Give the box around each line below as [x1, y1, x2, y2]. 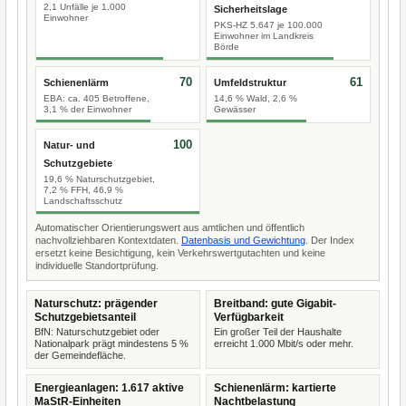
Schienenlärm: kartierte [214, 382, 336, 394]
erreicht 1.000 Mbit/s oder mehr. [214, 338, 353, 349]
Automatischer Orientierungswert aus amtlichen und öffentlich [35, 222, 304, 233]
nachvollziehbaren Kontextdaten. [35, 235, 181, 246]
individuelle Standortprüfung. [35, 260, 159, 271]
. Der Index [305, 235, 354, 246]
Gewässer [214, 104, 256, 114]
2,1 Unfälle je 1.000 [43, 2, 126, 12]
